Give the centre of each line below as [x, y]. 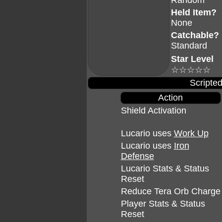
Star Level [192, 59]
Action [170, 98]
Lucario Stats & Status [165, 168]
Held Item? [194, 12]
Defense [137, 156]
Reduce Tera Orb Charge [170, 191]
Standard [189, 46]
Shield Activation [153, 111]
